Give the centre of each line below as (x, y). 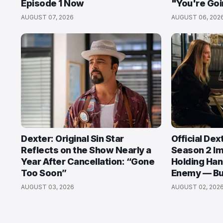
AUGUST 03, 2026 (48, 187)
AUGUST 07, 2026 (47, 17)
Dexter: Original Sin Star (72, 139)
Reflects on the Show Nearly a (86, 150)
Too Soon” (44, 173)
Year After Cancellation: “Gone (88, 162)
